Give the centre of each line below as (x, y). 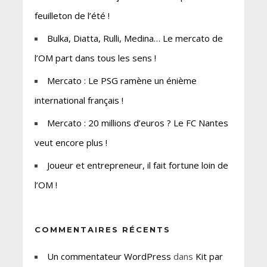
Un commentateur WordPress (109, 257)
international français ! (79, 100)
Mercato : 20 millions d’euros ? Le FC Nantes (137, 123)
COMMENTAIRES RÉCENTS (102, 230)
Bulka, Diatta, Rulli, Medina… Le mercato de (135, 38)
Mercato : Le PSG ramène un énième (122, 81)
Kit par (209, 257)
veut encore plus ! (71, 143)
